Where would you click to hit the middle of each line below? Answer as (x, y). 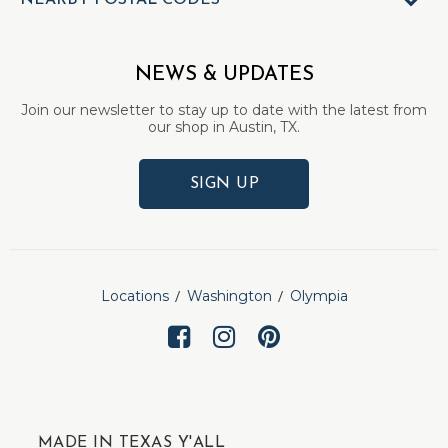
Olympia (318, 296)
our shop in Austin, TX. (224, 127)
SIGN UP (224, 184)
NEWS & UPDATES (224, 75)
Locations (134, 296)
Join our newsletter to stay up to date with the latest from (224, 110)
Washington (229, 296)
